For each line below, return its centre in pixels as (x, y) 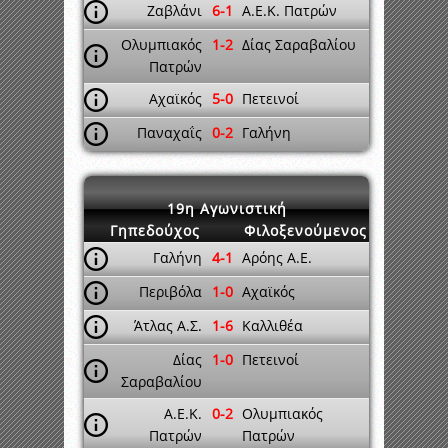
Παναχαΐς (169, 132)
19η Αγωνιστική (226, 208)
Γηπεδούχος (155, 230)
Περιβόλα (170, 291)
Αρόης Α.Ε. (277, 257)
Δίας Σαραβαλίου (299, 44)
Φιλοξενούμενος (305, 230)
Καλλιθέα (272, 325)
